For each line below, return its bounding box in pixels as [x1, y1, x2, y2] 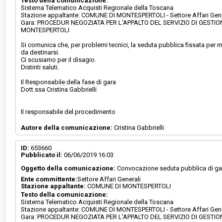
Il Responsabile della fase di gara [21, 78, 116, 86]
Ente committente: [21, 175, 78, 183]
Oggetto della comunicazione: [21, 165, 116, 172]
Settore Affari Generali [77, 175, 141, 183]
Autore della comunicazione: [21, 124, 113, 131]
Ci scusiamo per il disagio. [21, 56, 97, 63]
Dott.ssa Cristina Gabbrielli [21, 86, 97, 93]
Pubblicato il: [21, 151, 63, 159]
